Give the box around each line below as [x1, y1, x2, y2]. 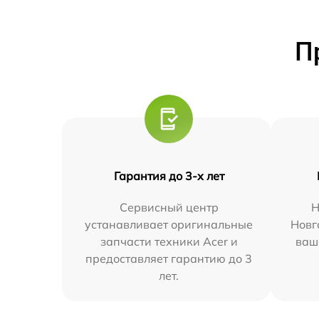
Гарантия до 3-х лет [113, 168, 224, 183]
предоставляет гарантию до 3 [85, 251, 253, 266]
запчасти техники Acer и [100, 234, 238, 249]
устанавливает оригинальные [85, 216, 253, 231]
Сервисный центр [119, 199, 219, 214]
